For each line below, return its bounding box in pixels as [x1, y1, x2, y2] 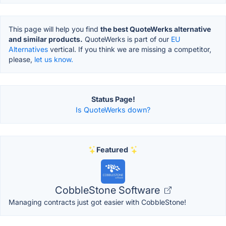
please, [9, 55, 34, 64]
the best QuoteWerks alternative [100, 25, 211, 34]
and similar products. [9, 35, 83, 44]
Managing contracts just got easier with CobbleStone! [9, 198, 186, 207]
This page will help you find [9, 25, 100, 34]
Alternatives [9, 45, 48, 54]
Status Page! [91, 95, 135, 104]
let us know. [34, 55, 73, 64]
